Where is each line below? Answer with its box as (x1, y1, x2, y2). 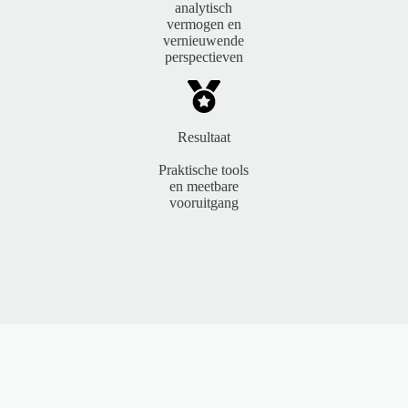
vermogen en (166, 15, 241, 32)
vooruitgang (168, 194, 239, 210)
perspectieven (164, 48, 243, 65)
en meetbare (168, 178, 239, 194)
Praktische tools (158, 161, 250, 178)
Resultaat (177, 128, 230, 145)
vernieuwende (163, 32, 245, 48)
